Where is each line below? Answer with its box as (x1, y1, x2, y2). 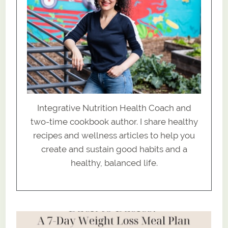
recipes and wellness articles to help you (33, 130, 195, 141)
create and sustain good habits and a (41, 144, 187, 155)
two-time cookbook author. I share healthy (30, 117, 198, 127)
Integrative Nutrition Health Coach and (37, 103, 191, 113)
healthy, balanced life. (70, 158, 158, 168)
